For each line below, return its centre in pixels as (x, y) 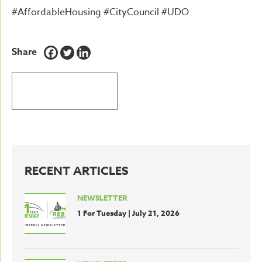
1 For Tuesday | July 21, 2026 (128, 213)
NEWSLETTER (102, 198)
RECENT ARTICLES (77, 170)
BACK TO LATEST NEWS (65, 91)
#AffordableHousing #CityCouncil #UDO (100, 12)
